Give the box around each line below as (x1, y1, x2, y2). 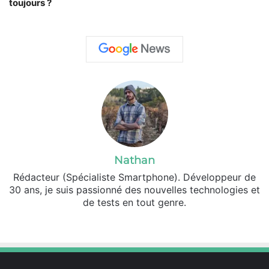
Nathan (114, 154, 155, 168)
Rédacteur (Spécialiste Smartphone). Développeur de (13, 171, 256, 184)
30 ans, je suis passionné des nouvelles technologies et (9, 184, 260, 196)
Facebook (132, 216, 174, 228)
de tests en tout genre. (83, 196, 186, 209)
